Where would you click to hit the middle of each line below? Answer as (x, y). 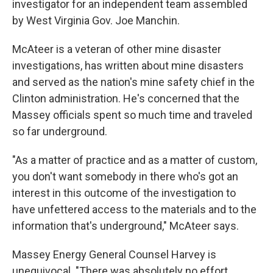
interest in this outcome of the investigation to (124, 193)
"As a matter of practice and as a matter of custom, (135, 160)
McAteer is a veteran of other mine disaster (117, 49)
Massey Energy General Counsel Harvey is (114, 254)
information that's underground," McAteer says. (126, 226)
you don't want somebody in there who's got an (125, 176)
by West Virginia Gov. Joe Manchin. (96, 20)
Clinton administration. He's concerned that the (126, 98)
